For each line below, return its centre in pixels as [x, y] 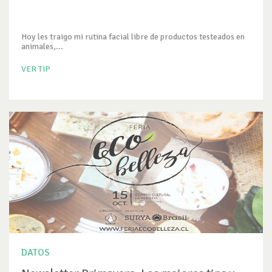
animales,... [42, 46]
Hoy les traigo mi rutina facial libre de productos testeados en [133, 37]
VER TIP [36, 69]
